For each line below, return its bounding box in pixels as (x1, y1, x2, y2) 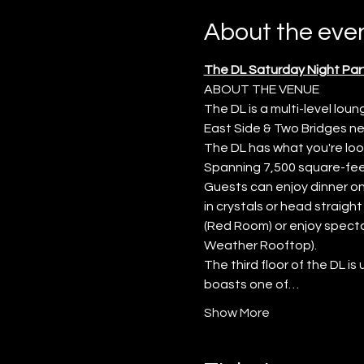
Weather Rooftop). (203, 239, 317, 253)
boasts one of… (203, 278, 299, 292)
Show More (203, 306, 270, 320)
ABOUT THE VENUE (203, 83, 319, 97)
